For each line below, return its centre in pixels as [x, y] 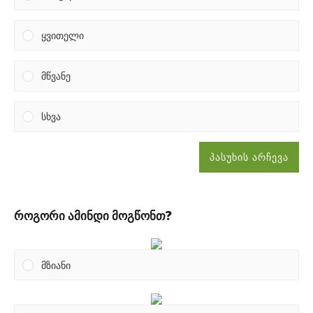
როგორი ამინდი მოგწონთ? [93, 216]
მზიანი [56, 265]
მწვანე [56, 76]
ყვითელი [62, 36]
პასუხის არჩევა [249, 156]
